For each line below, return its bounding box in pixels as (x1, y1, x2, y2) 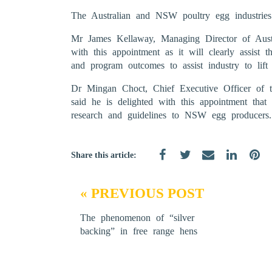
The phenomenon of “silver (80, 212, 194, 223)
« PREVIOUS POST (80, 186, 204, 201)
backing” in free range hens (80, 226, 197, 236)
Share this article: (71, 150, 137, 160)
